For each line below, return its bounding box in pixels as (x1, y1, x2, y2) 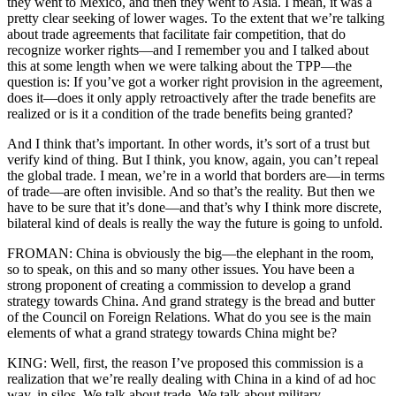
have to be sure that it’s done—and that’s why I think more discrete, (7, 200, 382, 216)
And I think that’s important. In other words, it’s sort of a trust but (7, 136, 369, 152)
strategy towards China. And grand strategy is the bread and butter (7, 293, 375, 309)
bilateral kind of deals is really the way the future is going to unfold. (7, 216, 383, 232)
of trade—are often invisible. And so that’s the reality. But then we (7, 184, 375, 200)
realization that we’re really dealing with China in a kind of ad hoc (7, 371, 376, 387)
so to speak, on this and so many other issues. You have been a (7, 262, 354, 278)
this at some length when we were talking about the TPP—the (7, 58, 352, 74)
